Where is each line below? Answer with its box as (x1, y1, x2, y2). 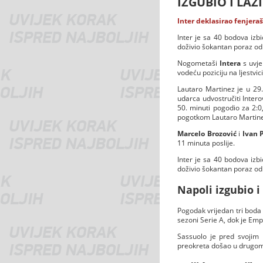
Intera (219, 58, 241, 68)
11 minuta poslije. (177, 138, 235, 148)
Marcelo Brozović (177, 129, 237, 139)
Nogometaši (177, 58, 220, 68)
